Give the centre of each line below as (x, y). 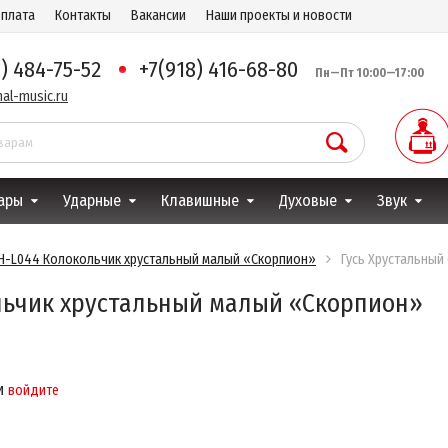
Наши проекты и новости (279, 15)
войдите (33, 390)
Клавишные (199, 200)
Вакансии (158, 15)
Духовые (307, 200)
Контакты (83, 15)
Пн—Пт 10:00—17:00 (363, 73)
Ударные (91, 200)
